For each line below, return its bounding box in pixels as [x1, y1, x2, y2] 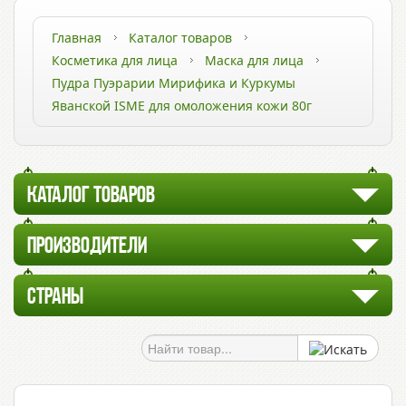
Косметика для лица [52, 52, 178, 69]
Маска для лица [205, 52, 304, 69]
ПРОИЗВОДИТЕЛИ [27, 235, 147, 259]
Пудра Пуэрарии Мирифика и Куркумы [52, 74, 295, 92]
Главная [52, 29, 101, 46]
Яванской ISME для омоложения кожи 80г [52, 97, 312, 114]
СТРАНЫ [27, 285, 83, 310]
